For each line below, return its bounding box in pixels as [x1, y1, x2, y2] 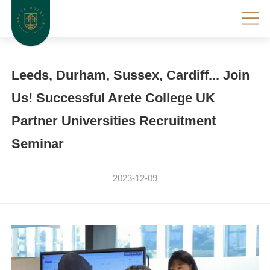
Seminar [11, 136, 64, 151]
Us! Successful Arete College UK [11, 90, 215, 105]
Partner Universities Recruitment [11, 113, 216, 128]
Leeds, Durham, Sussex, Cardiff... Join [11, 67, 250, 83]
